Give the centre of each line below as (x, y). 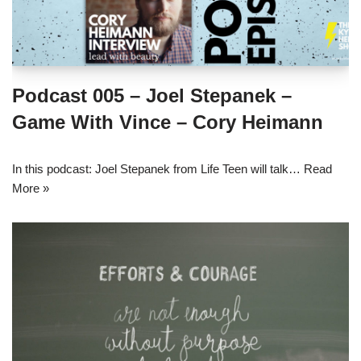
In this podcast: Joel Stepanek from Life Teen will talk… (158, 168)
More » (31, 188)
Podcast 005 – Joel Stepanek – (152, 95)
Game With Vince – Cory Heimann (168, 122)
